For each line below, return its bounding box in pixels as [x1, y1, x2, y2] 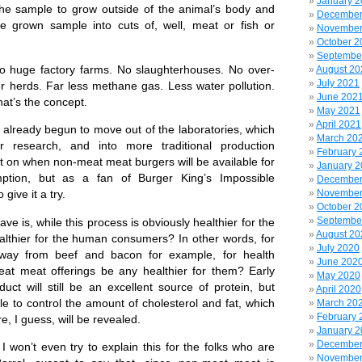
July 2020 [317, 242, 360, 254]
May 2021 [317, 105, 360, 116]
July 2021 [317, 78, 360, 89]
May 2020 [317, 270, 360, 281]
